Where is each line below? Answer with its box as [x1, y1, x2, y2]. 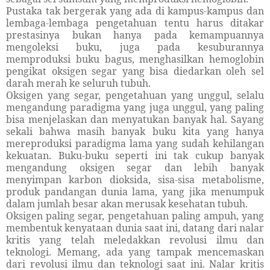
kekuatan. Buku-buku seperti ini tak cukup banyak [6, 149, 264, 163]
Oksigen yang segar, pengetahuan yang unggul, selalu [6, 89, 264, 102]
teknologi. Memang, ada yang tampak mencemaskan [6, 245, 264, 259]
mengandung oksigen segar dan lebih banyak [6, 161, 264, 175]
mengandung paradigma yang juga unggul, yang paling [6, 101, 264, 115]
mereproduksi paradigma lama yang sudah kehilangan [6, 137, 264, 151]
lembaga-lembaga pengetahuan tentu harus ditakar [6, 16, 264, 30]
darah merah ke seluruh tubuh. [6, 77, 151, 90]
